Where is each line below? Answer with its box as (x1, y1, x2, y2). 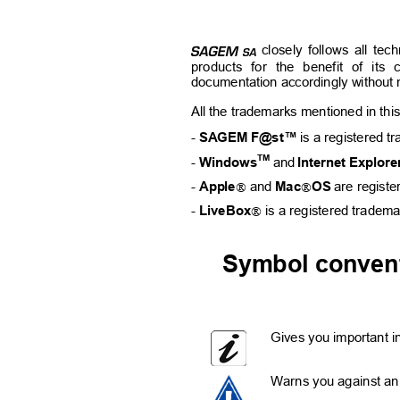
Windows (199, 154, 258, 170)
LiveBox (199, 203, 251, 218)
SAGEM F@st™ (199, 129, 297, 145)
